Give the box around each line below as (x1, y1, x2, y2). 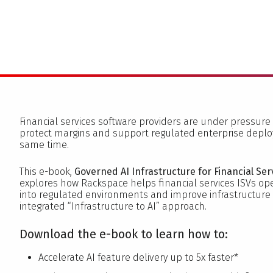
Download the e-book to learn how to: (19, 227, 228, 242)
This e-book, (19, 166, 74, 178)
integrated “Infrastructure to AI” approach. (19, 200, 207, 213)
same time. (19, 139, 69, 151)
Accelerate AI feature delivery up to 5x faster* (38, 252, 238, 264)
